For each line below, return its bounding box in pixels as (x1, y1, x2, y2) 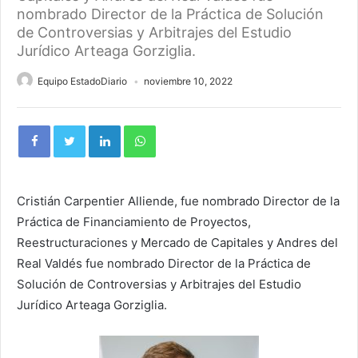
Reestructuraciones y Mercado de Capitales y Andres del (17, 235, 338, 250)
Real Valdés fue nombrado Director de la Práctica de (17, 256, 311, 271)
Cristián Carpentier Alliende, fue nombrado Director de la (17, 193, 340, 209)
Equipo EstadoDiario (38, 75, 127, 87)
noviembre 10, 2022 (144, 75, 233, 87)
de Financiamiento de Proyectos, (66, 214, 251, 229)
